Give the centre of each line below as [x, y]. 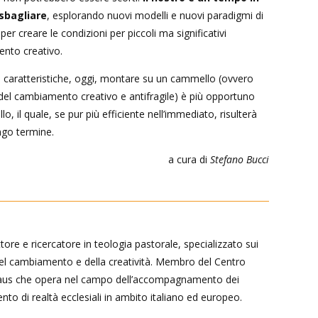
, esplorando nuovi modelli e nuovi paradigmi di [155, 15]
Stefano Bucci [239, 159]
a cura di [189, 159]
